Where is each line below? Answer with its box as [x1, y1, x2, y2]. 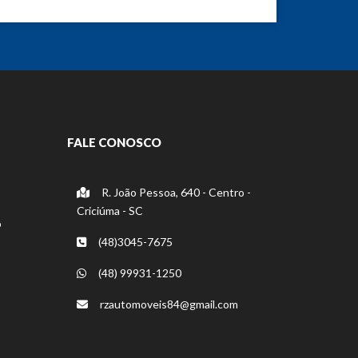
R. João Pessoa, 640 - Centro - [98, 185, 251, 199]
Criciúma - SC [76, 203, 143, 217]
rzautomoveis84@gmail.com [99, 296, 238, 311]
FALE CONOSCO [66, 134, 161, 149]
